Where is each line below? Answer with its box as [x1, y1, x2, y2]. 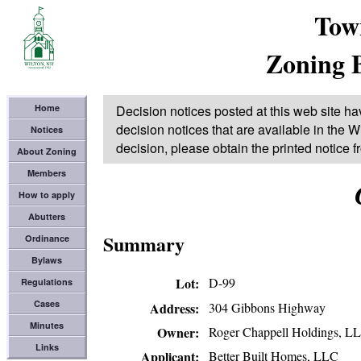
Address [150, 298, 195, 317]
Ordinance [24, 232, 69, 244]
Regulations [21, 276, 73, 288]
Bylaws [31, 254, 62, 266]
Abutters [28, 210, 65, 222]
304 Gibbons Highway [209, 298, 326, 316]
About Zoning [17, 145, 77, 157]
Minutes [30, 319, 64, 331]
